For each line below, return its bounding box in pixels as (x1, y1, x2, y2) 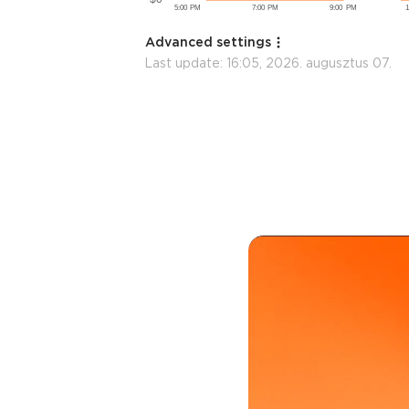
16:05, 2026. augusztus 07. (226, 55, 392, 70)
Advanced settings (145, 34, 271, 49)
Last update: (144, 55, 226, 70)
